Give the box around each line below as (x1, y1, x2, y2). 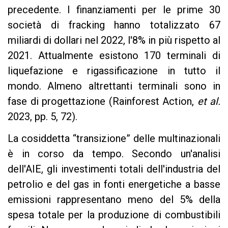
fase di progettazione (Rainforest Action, (8, 95, 197, 107)
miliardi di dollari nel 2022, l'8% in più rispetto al (8, 34, 220, 46)
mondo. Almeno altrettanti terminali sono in (8, 79, 220, 92)
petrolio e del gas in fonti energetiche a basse (8, 178, 220, 190)
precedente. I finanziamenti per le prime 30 (8, 3, 220, 16)
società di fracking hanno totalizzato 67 (8, 18, 220, 31)
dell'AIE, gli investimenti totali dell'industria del (8, 162, 220, 175)
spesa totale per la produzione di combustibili (8, 208, 220, 221)
